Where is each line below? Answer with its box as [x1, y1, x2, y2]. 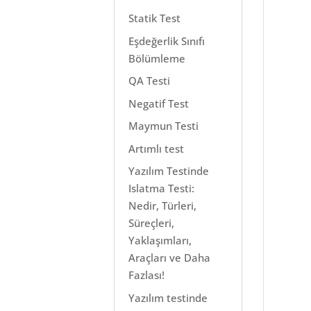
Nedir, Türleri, [128, 199, 197, 212]
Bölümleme [128, 51, 186, 65]
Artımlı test [128, 141, 185, 155]
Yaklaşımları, [128, 233, 192, 247]
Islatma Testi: [128, 181, 195, 195]
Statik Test [128, 11, 181, 25]
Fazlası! [128, 268, 165, 282]
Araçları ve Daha [128, 251, 211, 264]
